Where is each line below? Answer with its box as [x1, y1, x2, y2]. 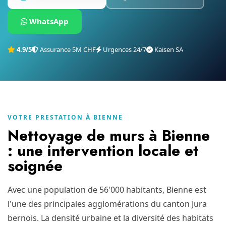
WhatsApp [27, 16, 69, 26]
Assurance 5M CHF [38, 45, 96, 54]
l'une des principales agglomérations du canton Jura [8, 198, 207, 209]
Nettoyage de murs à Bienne [8, 125, 210, 146]
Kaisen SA [153, 45, 183, 54]
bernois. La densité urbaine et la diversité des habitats [8, 212, 213, 223]
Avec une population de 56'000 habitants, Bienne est [8, 184, 206, 195]
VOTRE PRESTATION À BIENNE [8, 113, 123, 122]
